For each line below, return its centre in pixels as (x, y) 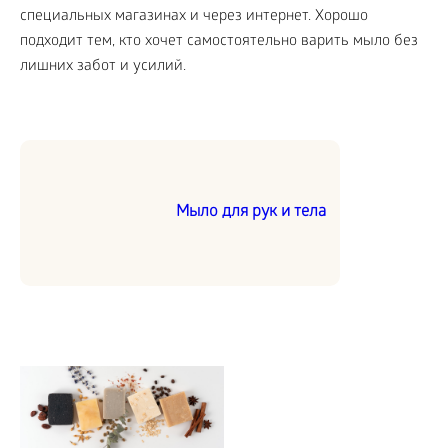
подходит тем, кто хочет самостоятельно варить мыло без (219, 42)
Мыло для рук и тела (251, 212)
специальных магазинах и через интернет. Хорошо (194, 17)
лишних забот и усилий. (103, 67)
